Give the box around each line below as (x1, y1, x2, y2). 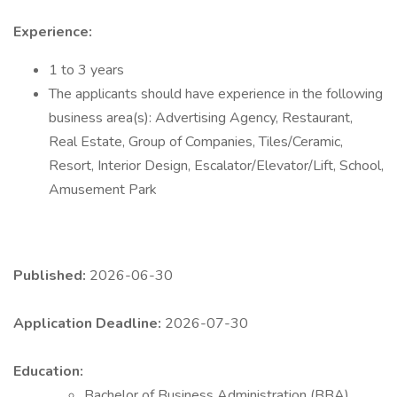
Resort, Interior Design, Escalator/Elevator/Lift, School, (49, 156, 384, 175)
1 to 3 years (49, 60, 124, 80)
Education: (13, 362, 83, 381)
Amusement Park (49, 180, 157, 199)
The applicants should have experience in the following (49, 84, 383, 104)
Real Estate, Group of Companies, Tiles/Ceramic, (49, 132, 343, 152)
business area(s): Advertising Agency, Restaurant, (49, 108, 353, 128)
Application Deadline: (13, 314, 165, 333)
